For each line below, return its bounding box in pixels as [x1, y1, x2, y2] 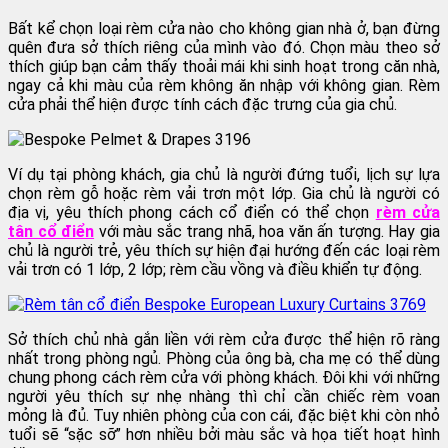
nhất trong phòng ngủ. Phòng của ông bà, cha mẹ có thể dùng [8, 348, 440, 368]
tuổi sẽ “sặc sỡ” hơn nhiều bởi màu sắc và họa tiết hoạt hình [8, 424, 440, 444]
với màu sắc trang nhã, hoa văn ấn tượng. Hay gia [94, 221, 441, 241]
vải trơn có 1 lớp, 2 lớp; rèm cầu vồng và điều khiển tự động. [8, 259, 422, 279]
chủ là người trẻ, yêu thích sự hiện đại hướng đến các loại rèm [8, 240, 440, 260]
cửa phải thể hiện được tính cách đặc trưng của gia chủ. [8, 94, 397, 114]
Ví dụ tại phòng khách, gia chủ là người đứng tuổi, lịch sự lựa [8, 164, 440, 184]
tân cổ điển [8, 221, 95, 241]
